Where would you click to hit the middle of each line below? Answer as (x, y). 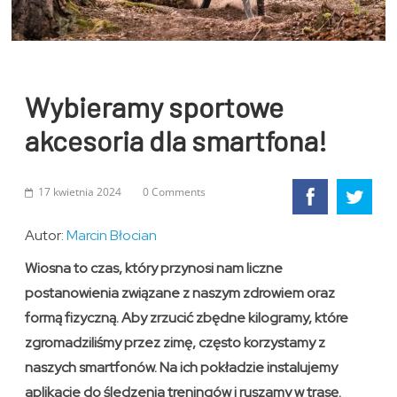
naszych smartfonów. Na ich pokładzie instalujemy (182, 368)
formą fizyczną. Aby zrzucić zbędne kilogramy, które (187, 318)
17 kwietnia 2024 (80, 192)
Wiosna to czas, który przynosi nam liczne (154, 269)
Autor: (46, 236)
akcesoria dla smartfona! (176, 140)
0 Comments (175, 192)
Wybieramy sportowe (155, 107)
